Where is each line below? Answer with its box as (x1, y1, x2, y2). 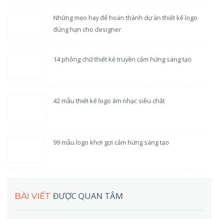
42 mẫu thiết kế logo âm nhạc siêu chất (53, 96, 165, 105)
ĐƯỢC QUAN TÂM (53, 190, 123, 201)
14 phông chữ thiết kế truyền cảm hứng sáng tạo (53, 54, 192, 64)
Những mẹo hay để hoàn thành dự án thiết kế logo (53, 13, 198, 22)
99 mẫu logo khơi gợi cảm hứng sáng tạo (53, 137, 170, 147)
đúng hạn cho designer (53, 24, 122, 34)
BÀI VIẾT (15, 191, 53, 201)
